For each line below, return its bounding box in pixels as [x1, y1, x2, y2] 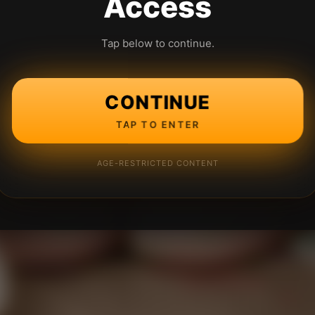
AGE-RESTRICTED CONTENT [96, 158, 219, 168]
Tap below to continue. [101, 37, 214, 50]
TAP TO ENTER [116, 119, 199, 131]
